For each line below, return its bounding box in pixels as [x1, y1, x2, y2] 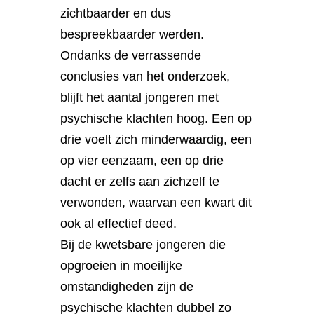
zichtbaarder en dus [60, 6, 172, 20]
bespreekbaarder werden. [60, 27, 205, 41]
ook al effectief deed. [60, 216, 177, 231]
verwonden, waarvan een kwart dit [60, 195, 252, 210]
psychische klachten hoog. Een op [60, 111, 252, 125]
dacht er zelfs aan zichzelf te [60, 174, 220, 189]
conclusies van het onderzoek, [60, 69, 231, 83]
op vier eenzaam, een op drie [60, 153, 224, 168]
